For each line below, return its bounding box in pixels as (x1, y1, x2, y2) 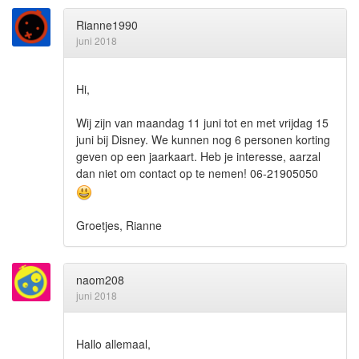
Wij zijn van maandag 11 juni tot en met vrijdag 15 (76, 115, 329, 131)
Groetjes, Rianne (76, 216, 162, 233)
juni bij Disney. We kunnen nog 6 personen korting (76, 131, 330, 148)
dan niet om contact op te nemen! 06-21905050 (76, 165, 318, 182)
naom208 (76, 271, 124, 288)
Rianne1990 (76, 17, 138, 34)
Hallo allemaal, (76, 335, 151, 352)
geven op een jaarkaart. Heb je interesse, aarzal (76, 148, 321, 165)
